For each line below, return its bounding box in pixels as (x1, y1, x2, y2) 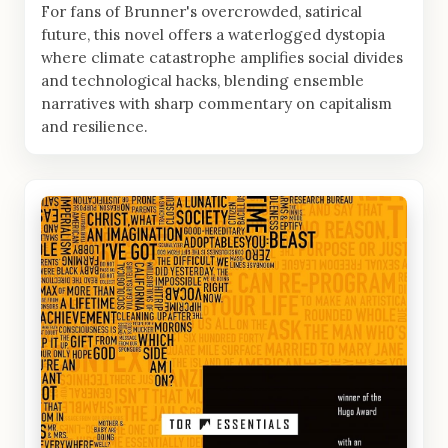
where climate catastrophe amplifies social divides (41, 47, 403, 67)
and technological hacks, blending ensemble (41, 70, 364, 90)
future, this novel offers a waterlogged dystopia (41, 24, 385, 44)
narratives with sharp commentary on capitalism (41, 93, 392, 113)
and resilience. (41, 116, 148, 136)
